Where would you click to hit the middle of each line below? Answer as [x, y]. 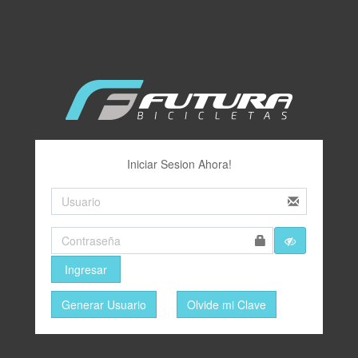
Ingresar [86, 269]
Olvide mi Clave [226, 304]
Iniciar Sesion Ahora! [179, 163]
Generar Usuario [104, 304]
